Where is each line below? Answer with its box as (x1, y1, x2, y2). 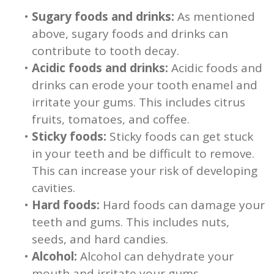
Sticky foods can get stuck (106, 128, 253, 145)
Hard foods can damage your (100, 197, 265, 213)
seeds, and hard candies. (32, 231, 168, 248)
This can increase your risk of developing (32, 163, 257, 179)
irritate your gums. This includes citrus (32, 94, 245, 111)
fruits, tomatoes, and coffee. (32, 111, 190, 128)
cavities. (32, 180, 75, 196)
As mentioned (174, 9, 255, 25)
